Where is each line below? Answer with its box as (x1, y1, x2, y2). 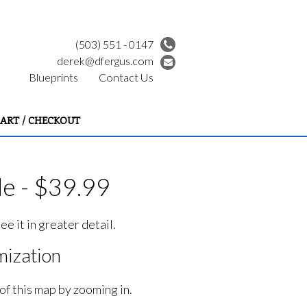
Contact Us (99, 71, 153, 84)
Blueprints (29, 71, 78, 84)
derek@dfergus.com (57, 54, 153, 67)
